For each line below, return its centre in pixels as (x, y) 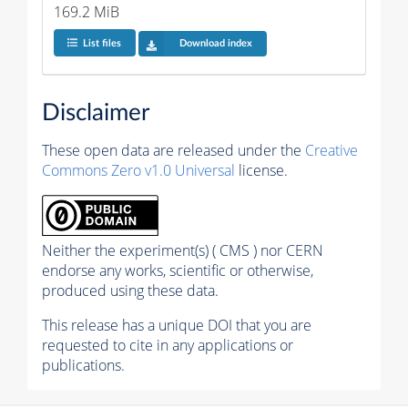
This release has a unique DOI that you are (177, 326)
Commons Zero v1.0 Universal (138, 171)
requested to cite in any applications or (168, 346)
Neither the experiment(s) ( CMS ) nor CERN (183, 251)
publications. (83, 366)
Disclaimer (96, 113)
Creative (331, 151)
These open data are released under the (173, 151)
